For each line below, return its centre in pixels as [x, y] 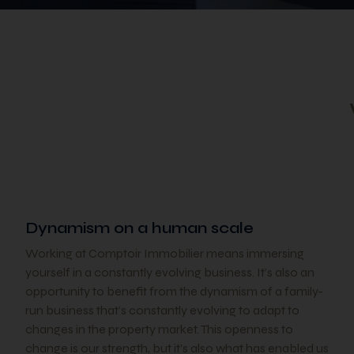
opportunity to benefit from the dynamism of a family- [174, 291]
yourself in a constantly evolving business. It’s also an [170, 272]
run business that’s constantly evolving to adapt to [162, 310]
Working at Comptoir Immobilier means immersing [165, 253]
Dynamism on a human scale [139, 228]
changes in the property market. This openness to [159, 329]
